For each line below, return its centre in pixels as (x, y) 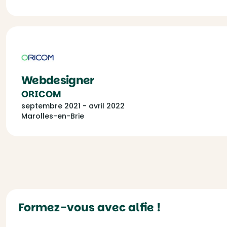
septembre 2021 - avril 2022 (73, 106)
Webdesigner (58, 80)
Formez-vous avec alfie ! (89, 207)
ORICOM (41, 94)
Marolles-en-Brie (53, 116)
